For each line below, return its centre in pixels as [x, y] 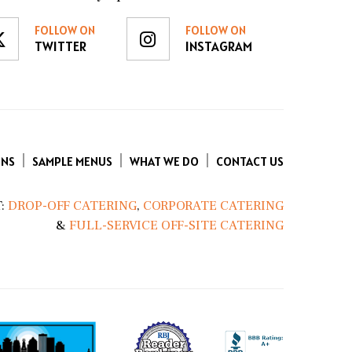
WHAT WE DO [164, 161]
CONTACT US [250, 161]
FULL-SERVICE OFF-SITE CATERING [176, 225]
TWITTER [60, 46]
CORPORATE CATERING [213, 205]
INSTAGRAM [218, 46]
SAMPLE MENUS [72, 161]
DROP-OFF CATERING [71, 205]
